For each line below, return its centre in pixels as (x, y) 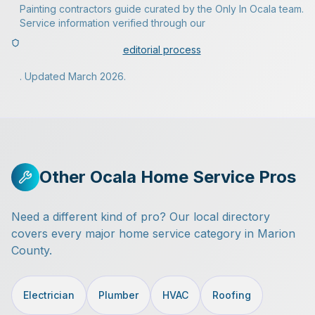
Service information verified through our (113, 23)
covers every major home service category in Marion (153, 233)
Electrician (49, 295)
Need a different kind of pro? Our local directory (141, 217)
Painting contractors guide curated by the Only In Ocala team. (162, 9)
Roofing (232, 295)
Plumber (118, 295)
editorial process (162, 50)
